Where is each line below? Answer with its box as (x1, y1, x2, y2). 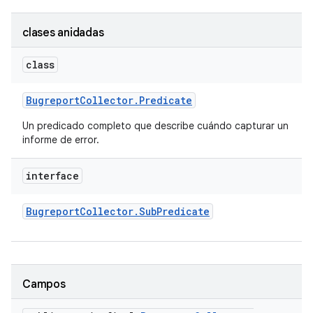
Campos (22, 277, 66, 291)
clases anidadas (22, 26, 104, 40)
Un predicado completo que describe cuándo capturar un (22, 119, 289, 132)
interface (26, 169, 79, 182)
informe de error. (22, 133, 99, 146)
